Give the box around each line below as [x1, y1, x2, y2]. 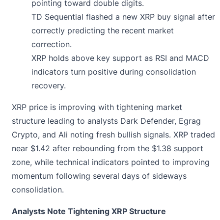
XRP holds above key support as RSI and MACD [31, 53, 209, 63]
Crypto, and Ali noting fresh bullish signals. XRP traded [12, 129, 215, 139]
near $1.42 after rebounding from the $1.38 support [12, 143, 203, 153]
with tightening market [96, 102, 182, 112]
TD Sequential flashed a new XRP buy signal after [31, 11, 215, 22]
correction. [31, 39, 72, 49]
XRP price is [12, 102, 58, 112]
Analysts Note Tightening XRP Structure [12, 206, 166, 216]
